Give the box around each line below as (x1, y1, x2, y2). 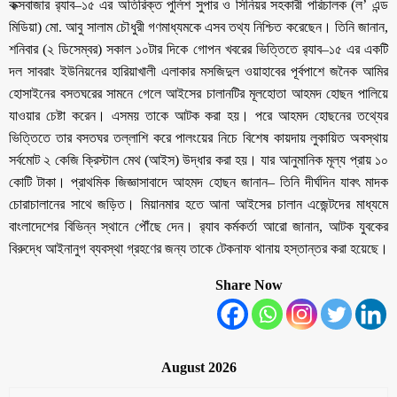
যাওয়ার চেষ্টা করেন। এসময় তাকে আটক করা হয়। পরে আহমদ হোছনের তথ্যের (9, 107, 388, 123)
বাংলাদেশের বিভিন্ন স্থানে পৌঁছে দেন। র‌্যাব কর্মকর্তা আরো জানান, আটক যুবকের (9, 218, 388, 234)
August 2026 (160, 359, 237, 375)
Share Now (215, 276, 283, 292)
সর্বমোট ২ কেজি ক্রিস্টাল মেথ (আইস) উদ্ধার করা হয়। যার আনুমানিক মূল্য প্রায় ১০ (9, 152, 388, 167)
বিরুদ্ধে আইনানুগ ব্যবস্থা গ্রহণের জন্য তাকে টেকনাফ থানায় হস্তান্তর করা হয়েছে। (9, 240, 388, 256)
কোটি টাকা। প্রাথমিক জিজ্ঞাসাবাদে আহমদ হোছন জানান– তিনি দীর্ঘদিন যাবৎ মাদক (9, 174, 388, 190)
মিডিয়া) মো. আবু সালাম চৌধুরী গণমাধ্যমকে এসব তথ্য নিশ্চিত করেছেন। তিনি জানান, (9, 19, 388, 35)
